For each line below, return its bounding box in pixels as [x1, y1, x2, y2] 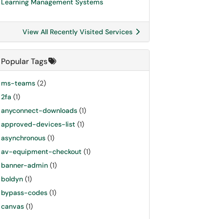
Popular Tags [1, 56, 47, 66]
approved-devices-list [1, 120, 75, 129]
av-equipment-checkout [1, 147, 82, 156]
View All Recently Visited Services [22, 27, 134, 36]
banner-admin [1, 161, 48, 170]
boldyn [1, 175, 23, 183]
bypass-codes [1, 188, 47, 197]
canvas [1, 202, 24, 211]
